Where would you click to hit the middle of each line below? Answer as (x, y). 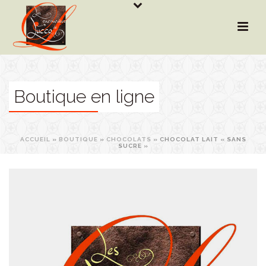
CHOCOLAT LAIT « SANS (203, 139)
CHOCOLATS (129, 139)
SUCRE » (133, 146)
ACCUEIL (35, 139)
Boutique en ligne (84, 96)
